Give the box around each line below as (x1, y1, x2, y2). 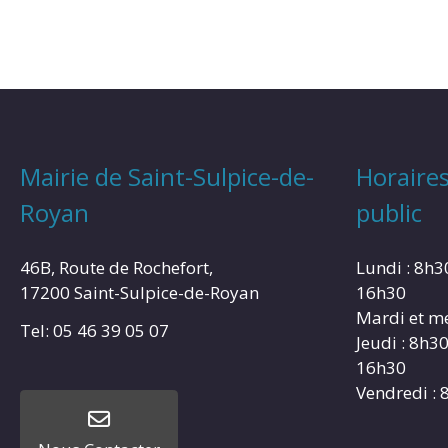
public (356, 195, 422, 229)
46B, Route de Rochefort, (20, 255, 213, 279)
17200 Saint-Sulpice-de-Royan (20, 280, 259, 304)
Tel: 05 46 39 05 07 (20, 318, 169, 342)
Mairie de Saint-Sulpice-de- (20, 159, 314, 193)
